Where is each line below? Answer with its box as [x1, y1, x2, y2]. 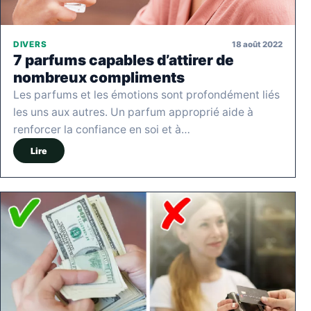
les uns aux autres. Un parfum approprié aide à [13, 106, 253, 119]
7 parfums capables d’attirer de [13, 51, 234, 69]
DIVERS [13, 40, 47, 50]
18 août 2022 [232, 39, 283, 49]
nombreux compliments [13, 69, 185, 87]
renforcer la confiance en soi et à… [13, 123, 190, 137]
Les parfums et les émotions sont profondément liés [13, 88, 280, 102]
